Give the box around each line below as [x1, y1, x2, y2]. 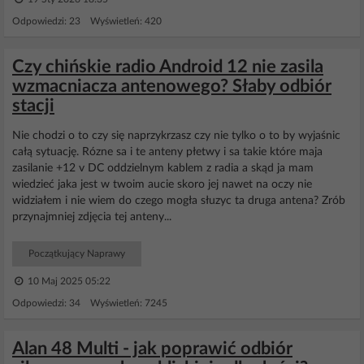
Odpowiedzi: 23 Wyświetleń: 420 [12, 16, 162, 26]
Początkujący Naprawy [28, 249, 125, 258]
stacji [12, 97, 54, 115]
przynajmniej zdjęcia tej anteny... [12, 211, 171, 223]
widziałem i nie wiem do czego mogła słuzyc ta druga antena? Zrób [12, 195, 345, 206]
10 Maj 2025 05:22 [25, 276, 110, 286]
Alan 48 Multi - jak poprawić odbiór [12, 340, 292, 357]
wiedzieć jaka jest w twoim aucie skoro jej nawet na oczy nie [12, 179, 312, 190]
